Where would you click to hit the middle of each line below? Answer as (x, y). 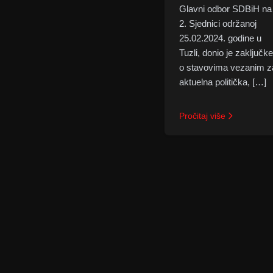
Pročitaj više (202, 116)
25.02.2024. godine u (220, 38)
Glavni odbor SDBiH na (225, 9)
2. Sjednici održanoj (218, 23)
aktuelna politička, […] (222, 82)
